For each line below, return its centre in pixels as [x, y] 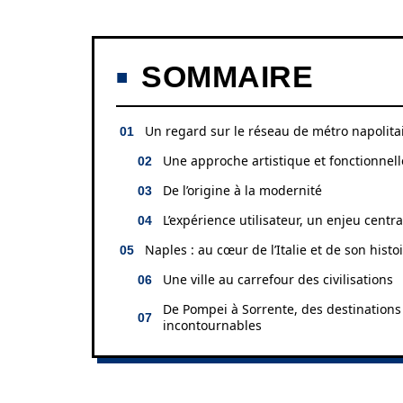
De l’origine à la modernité [242, 190]
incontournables [212, 325]
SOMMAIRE [227, 76]
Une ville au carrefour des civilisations [278, 279]
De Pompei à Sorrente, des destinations [282, 309]
